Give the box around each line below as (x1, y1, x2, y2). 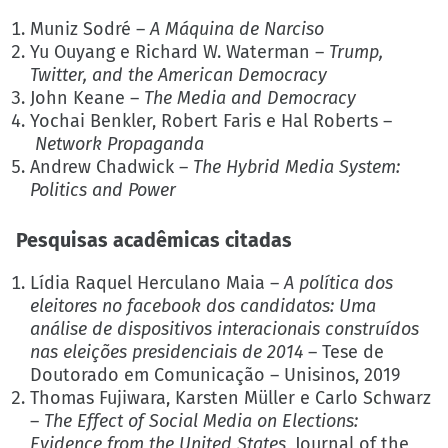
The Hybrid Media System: (193, 155, 401, 178)
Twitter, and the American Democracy (30, 63, 328, 86)
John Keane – (30, 86, 145, 109)
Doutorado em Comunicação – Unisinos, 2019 (30, 364, 401, 387)
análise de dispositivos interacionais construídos (30, 318, 420, 341)
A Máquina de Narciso (150, 17, 325, 40)
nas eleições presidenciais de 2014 (30, 341, 304, 364)
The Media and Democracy (144, 86, 357, 109)
